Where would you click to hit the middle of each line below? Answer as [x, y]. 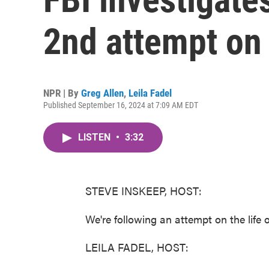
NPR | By [62, 93]
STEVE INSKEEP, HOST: [144, 191]
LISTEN [95, 137]
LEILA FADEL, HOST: [137, 247]
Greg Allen [102, 93]
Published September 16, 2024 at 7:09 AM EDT [121, 105]
